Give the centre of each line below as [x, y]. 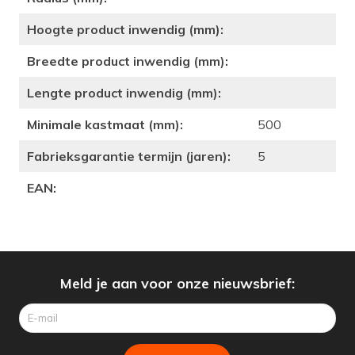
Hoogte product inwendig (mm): [125, 30]
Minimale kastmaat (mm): [105, 125]
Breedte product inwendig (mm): [127, 61]
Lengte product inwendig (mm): [124, 93]
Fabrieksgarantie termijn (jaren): [128, 157]
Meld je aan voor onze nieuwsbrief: [177, 284]
